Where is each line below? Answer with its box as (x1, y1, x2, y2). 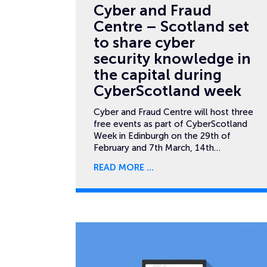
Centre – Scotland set (94, 18, 249, 35)
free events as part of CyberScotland (94, 119, 247, 129)
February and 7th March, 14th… (94, 142, 221, 153)
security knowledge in (94, 50, 251, 67)
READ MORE (94, 162, 144, 173)
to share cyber (94, 34, 195, 51)
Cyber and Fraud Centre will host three (94, 107, 253, 117)
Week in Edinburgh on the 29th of (94, 131, 231, 141)
